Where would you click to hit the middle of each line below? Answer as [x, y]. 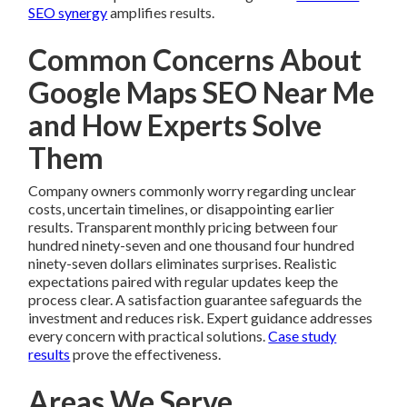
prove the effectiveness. [146, 354]
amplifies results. [161, 13]
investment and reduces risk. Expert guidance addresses [201, 318]
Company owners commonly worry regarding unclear [193, 191]
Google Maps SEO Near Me [202, 93]
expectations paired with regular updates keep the [184, 282]
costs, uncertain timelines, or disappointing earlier [182, 209]
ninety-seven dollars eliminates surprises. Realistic [183, 263]
